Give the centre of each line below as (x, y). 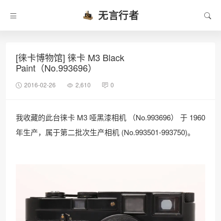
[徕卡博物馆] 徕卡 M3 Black (70, 57)
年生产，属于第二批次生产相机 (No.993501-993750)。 (105, 132)
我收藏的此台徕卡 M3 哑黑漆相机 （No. (81, 117)
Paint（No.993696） (56, 68)
